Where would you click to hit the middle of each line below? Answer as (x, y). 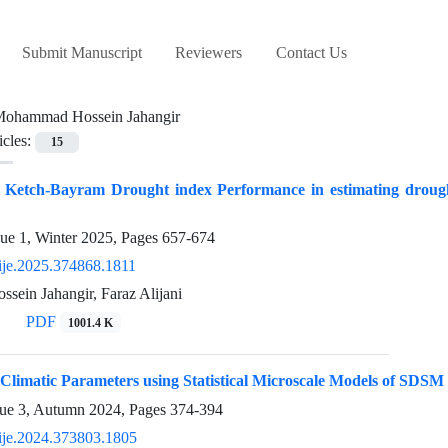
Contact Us (311, 53)
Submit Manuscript (81, 53)
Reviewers (209, 53)
